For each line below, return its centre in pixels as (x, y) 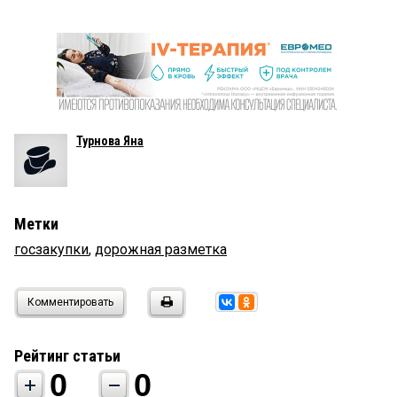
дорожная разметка (161, 250)
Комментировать (70, 303)
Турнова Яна (110, 141)
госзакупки (51, 250)
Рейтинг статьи (67, 356)
